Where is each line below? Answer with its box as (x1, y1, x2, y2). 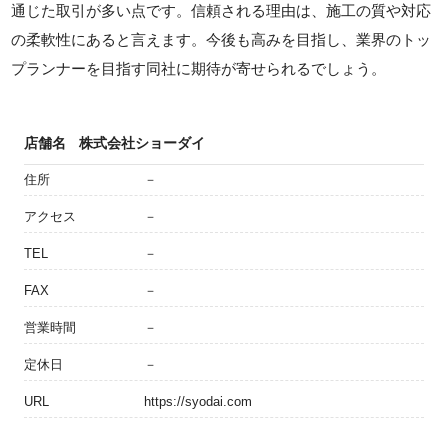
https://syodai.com (144, 394, 252, 409)
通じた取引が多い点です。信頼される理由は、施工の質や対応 (11, 2, 432, 19)
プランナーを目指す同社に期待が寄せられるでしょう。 (11, 60, 387, 77)
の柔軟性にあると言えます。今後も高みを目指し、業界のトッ (11, 31, 432, 48)
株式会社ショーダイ (79, 135, 205, 151)
